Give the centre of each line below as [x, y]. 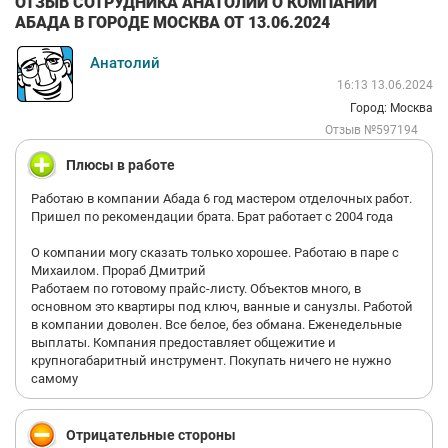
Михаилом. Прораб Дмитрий [118, 270]
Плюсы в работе [120, 165]
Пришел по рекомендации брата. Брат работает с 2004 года [212, 216]
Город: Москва [391, 108]
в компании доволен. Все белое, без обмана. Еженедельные [216, 324]
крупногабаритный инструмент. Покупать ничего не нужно [211, 360]
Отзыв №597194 [371, 130]
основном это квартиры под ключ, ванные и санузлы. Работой [222, 306]
